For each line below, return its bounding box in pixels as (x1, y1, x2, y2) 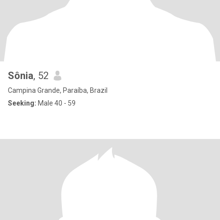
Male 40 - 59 (36, 99, 76, 107)
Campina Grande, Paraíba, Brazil (8, 86, 108, 94)
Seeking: (8, 99, 36, 107)
